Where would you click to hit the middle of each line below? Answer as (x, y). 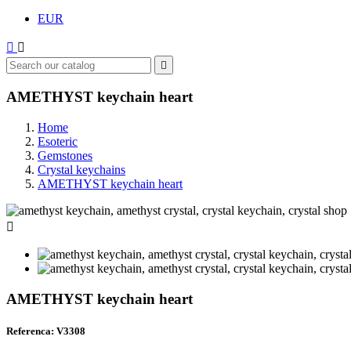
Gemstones (65, 155)
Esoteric (58, 141)
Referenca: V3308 (46, 331)
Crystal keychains (81, 169)
